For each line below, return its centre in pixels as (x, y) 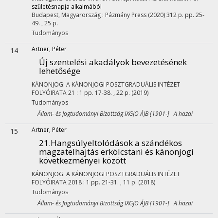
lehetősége (60, 71)
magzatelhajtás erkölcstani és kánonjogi (116, 152)
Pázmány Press (126, 15)
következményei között (82, 160)
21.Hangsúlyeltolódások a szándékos (110, 143)
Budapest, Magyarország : (68, 15)
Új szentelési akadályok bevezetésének (113, 62)
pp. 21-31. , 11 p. (115, 182)
